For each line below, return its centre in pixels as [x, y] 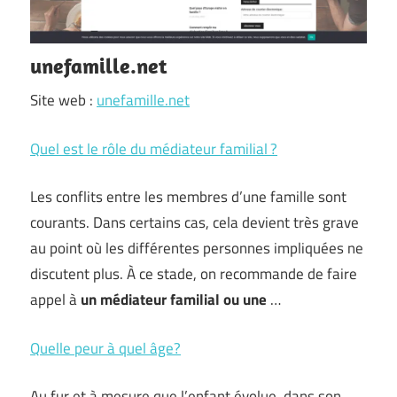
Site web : [63, 100]
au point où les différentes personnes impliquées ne [197, 248]
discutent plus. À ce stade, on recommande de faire [194, 274]
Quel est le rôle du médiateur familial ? [154, 148]
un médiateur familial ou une [175, 300]
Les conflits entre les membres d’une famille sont [188, 197]
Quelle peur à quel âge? [105, 348]
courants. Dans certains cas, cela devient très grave [195, 222]
